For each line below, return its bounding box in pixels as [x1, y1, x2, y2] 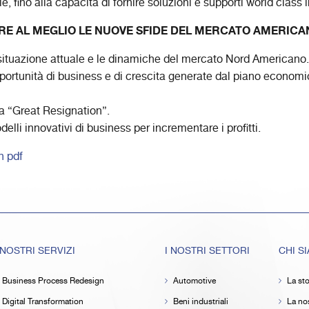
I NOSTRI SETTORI [165, 243, 250, 259]
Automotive [173, 274, 216, 288]
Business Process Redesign [2, 274, 104, 288]
